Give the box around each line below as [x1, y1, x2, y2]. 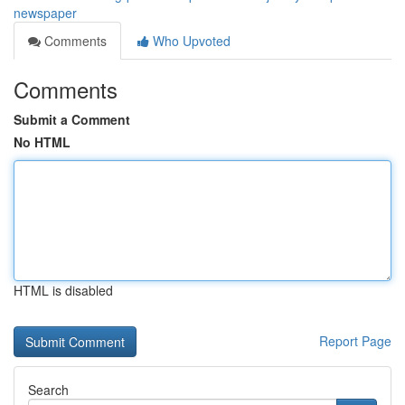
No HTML [14, 133, 71, 151]
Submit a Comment [14, 110, 130, 128]
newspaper [14, 4, 77, 22]
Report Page [319, 332, 391, 350]
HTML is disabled [14, 281, 113, 299]
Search [28, 381, 69, 399]
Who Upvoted [149, 32, 231, 50]
